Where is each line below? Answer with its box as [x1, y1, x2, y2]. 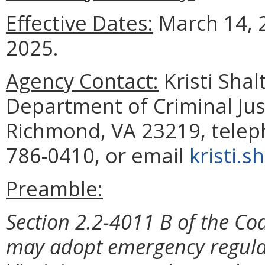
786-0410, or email [6, 141, 189, 170]
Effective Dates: [6, 9, 153, 37]
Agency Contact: [6, 67, 159, 95]
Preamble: [6, 174, 103, 203]
